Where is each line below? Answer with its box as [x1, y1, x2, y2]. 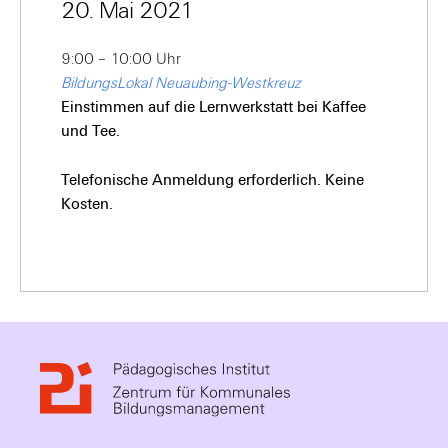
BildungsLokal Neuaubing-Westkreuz [61, 74, 301, 92]
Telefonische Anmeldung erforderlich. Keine [61, 171, 364, 189]
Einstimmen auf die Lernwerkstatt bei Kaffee [61, 98, 366, 116]
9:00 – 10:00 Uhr [61, 50, 181, 68]
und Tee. [61, 122, 120, 140]
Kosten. [61, 195, 113, 213]
